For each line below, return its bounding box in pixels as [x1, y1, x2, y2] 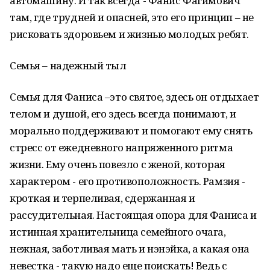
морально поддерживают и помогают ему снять [10, 124, 253, 137]
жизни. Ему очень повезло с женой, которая [10, 157, 225, 171]
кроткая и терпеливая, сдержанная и [10, 191, 195, 205]
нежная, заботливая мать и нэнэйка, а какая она [10, 242, 250, 256]
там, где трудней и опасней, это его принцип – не [10, 10, 254, 24]
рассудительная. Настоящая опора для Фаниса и [10, 208, 257, 222]
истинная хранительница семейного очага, [10, 225, 226, 239]
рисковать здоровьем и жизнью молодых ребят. [10, 27, 249, 41]
